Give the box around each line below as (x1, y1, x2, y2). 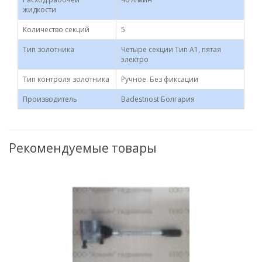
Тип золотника (23, 44, 74, 54)
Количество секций (23, 25, 89, 35)
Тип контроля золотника (23, 74, 109, 84)
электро (121, 54, 149, 64)
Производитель (23, 94, 77, 104)
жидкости (23, 5, 56, 15)
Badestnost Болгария (121, 94, 195, 104)
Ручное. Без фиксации (121, 74, 198, 84)
